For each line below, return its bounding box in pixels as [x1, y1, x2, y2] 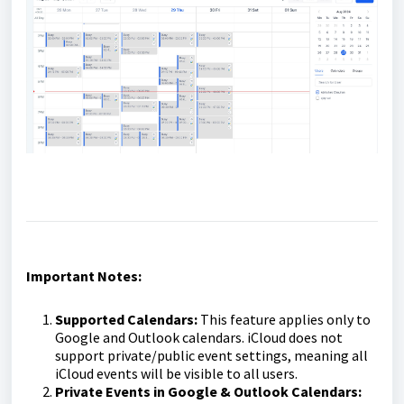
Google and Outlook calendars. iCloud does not [55, 328, 343, 347]
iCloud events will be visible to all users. [55, 364, 298, 383]
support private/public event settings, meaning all [55, 346, 368, 365]
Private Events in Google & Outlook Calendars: [55, 382, 362, 401]
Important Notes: [26, 267, 142, 286]
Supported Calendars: [55, 310, 197, 329]
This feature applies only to [197, 310, 371, 329]
